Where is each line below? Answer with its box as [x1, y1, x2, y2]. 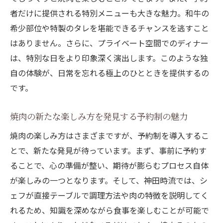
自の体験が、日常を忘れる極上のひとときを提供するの [10, 67, 209, 79]
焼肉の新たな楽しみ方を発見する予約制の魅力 [10, 110, 188, 123]
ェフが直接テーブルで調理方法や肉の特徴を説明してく [10, 189, 209, 202]
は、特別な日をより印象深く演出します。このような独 [10, 52, 208, 64]
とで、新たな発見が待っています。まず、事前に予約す [10, 144, 207, 157]
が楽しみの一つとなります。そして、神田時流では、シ [10, 174, 208, 187]
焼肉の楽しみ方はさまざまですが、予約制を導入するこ [10, 129, 209, 142]
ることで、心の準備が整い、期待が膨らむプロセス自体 [10, 159, 209, 172]
